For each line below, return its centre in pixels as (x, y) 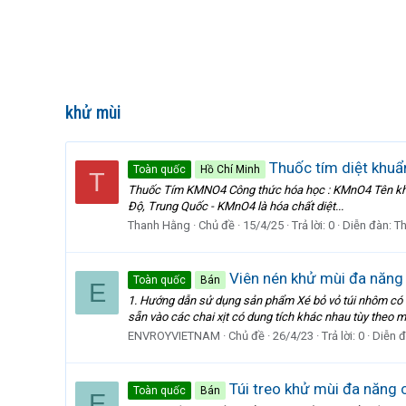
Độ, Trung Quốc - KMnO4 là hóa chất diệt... (236, 206)
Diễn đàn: (368, 225)
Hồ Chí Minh (230, 170)
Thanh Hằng (159, 225)
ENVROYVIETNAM (174, 335)
